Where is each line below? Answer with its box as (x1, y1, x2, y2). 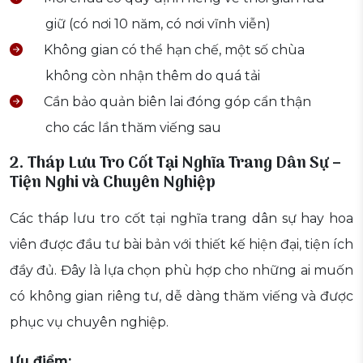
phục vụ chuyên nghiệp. (10, 314, 169, 331)
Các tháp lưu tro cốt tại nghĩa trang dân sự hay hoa (10, 211, 353, 227)
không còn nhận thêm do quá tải (45, 68, 260, 84)
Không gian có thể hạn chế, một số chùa (41, 42, 305, 58)
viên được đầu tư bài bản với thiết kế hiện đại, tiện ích (10, 237, 353, 253)
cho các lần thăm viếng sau (45, 120, 221, 136)
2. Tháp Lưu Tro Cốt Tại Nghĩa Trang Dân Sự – (10, 151, 341, 177)
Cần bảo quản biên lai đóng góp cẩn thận (41, 94, 311, 110)
